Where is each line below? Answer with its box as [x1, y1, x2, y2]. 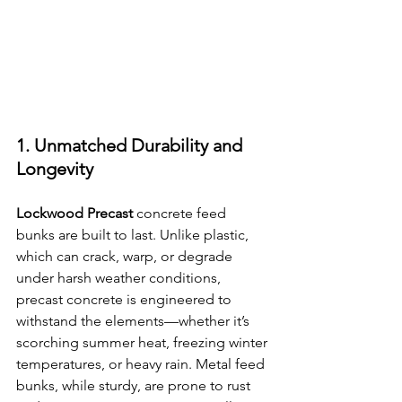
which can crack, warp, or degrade [16, 248, 236, 265]
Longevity [16, 158, 93, 179]
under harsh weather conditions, [16, 269, 224, 286]
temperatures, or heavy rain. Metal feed [16, 355, 268, 372]
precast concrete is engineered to [16, 291, 235, 308]
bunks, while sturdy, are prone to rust [16, 377, 254, 394]
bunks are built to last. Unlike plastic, [16, 226, 252, 243]
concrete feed [133, 205, 230, 222]
